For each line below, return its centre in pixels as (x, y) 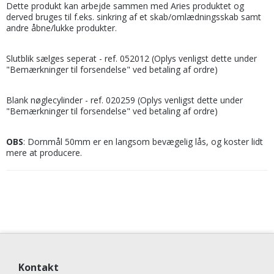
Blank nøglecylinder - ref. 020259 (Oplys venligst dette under (124, 100)
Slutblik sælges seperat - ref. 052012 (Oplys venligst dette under (131, 58)
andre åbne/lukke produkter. (61, 28)
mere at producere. (44, 152)
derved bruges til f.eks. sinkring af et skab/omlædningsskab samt (134, 17)
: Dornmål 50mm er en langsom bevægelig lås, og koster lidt (143, 141)
